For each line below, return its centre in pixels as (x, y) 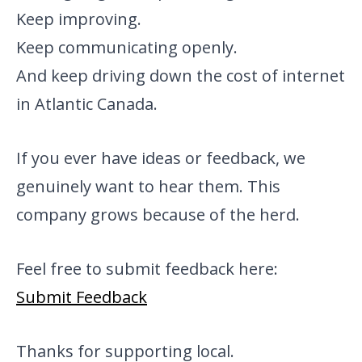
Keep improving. (79, 19)
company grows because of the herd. (158, 215)
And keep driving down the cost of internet (181, 76)
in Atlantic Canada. (87, 104)
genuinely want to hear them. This (148, 187)
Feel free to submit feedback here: (147, 269)
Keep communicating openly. (127, 48)
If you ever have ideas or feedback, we (161, 158)
